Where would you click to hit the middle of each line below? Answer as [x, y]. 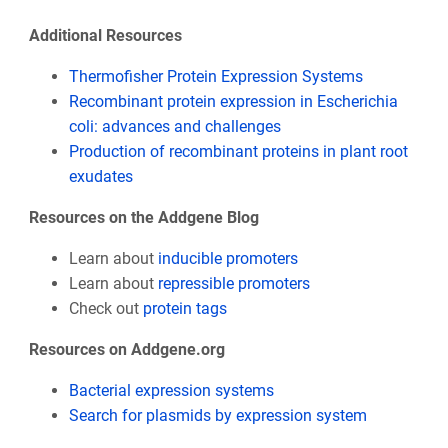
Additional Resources [105, 36]
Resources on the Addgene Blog [143, 218]
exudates [100, 177]
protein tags [184, 309]
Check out [105, 309]
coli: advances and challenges [174, 127]
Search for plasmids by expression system [217, 416]
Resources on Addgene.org [126, 350]
